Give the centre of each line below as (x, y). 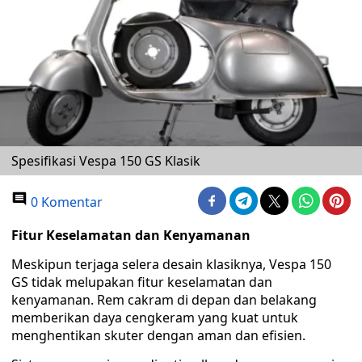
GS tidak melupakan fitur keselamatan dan (142, 282)
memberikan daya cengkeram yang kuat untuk (155, 318)
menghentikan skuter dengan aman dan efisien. (158, 335)
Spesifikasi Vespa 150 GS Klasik (106, 161)
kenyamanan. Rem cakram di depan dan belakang (164, 300)
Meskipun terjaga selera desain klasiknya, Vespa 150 (171, 264)
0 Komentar (65, 202)
